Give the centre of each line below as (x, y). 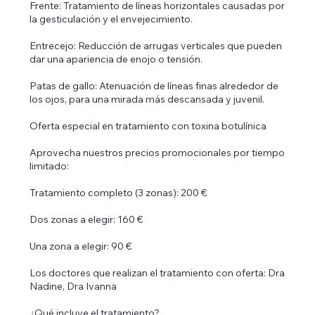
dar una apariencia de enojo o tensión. (116, 59)
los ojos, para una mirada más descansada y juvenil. (147, 99)
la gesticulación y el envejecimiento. (111, 19)
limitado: (50, 166)
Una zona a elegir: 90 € (81, 246)
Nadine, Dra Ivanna (73, 287)
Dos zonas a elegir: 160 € (86, 220)
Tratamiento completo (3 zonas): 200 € (118, 193)
